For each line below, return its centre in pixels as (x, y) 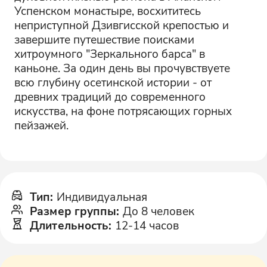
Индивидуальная (102, 196)
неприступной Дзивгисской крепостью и (121, 25)
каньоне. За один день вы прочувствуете (122, 68)
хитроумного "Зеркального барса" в (109, 54)
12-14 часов (147, 225)
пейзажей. (41, 125)
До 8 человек (158, 211)
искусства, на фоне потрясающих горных (123, 111)
